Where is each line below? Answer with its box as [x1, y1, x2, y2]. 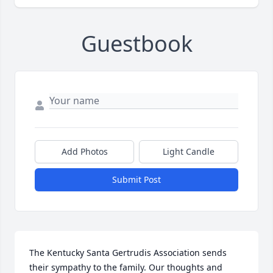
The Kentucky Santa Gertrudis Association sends [29, 247, 227, 259]
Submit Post [112, 174, 161, 186]
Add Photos [61, 146, 108, 158]
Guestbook [80, 29, 193, 59]
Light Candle [163, 146, 214, 158]
